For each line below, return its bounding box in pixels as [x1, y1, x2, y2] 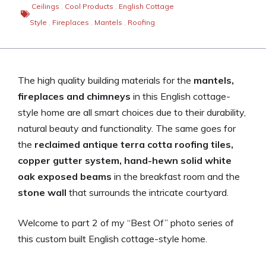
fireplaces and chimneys [18, 90, 131, 102]
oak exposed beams [18, 170, 112, 182]
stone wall [18, 186, 66, 198]
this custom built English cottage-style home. [18, 232, 207, 245]
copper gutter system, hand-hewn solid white [18, 154, 232, 166]
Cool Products [65, 1, 113, 11]
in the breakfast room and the [112, 170, 240, 182]
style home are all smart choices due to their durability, [18, 106, 246, 118]
